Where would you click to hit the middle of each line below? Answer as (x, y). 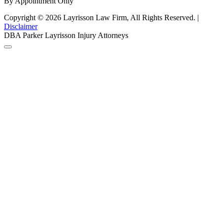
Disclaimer (21, 26)
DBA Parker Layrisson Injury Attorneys (66, 35)
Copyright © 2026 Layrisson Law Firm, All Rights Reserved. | (101, 17)
